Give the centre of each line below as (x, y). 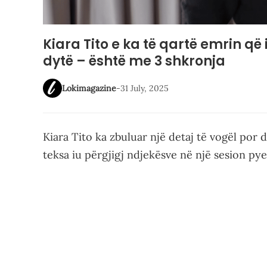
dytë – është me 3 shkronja (134, 61)
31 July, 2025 (145, 88)
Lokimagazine (89, 88)
